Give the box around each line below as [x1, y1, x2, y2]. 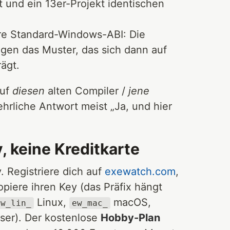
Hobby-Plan [100, 211, 160, 224]
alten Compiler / [45, 84, 128, 97]
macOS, [110, 196, 151, 208]
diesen [12, 84, 45, 97]
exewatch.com [105, 165, 176, 178]
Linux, [34, 196, 70, 208]
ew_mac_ [71, 198, 108, 208]
